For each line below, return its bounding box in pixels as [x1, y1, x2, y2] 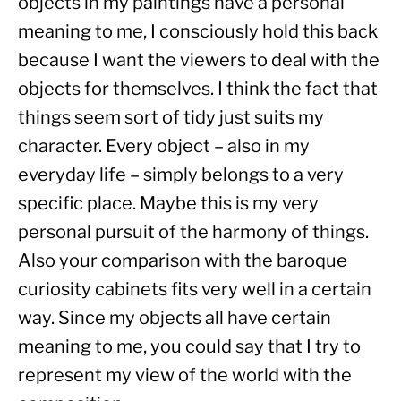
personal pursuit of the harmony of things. [18, 220, 369, 243]
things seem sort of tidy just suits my [18, 106, 324, 128]
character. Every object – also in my [18, 134, 310, 157]
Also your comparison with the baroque [18, 249, 347, 271]
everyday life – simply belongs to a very [18, 163, 344, 185]
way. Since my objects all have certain [18, 306, 331, 328]
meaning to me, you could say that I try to [18, 335, 361, 357]
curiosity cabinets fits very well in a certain [18, 277, 371, 300]
